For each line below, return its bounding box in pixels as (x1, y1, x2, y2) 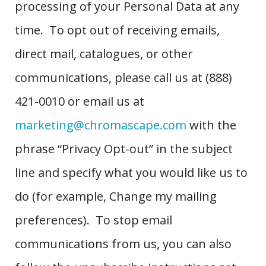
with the (186, 117, 236, 134)
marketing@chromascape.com (15, 117, 186, 134)
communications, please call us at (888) (15, 69, 232, 86)
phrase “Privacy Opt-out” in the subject (15, 141, 233, 157)
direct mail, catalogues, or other (15, 46, 193, 62)
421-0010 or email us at (15, 93, 144, 110)
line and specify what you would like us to (15, 164, 248, 181)
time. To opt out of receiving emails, (15, 22, 220, 39)
